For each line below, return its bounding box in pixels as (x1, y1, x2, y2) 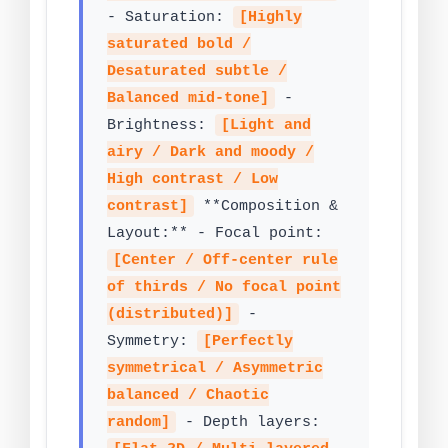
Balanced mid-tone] (107, 89, 269, 108)
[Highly (239, 8, 303, 27)
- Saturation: (107, 8, 233, 27)
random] (107, 413, 170, 432)
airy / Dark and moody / (107, 143, 314, 162)
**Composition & (194, 197, 339, 216)
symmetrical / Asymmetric (107, 359, 323, 378)
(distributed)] (107, 305, 233, 324)
